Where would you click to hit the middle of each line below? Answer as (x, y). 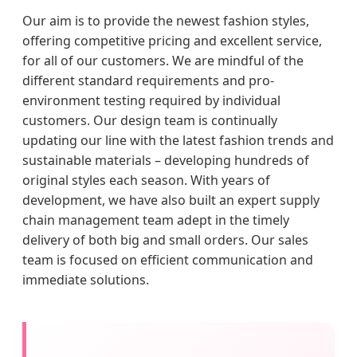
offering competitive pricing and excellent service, (172, 41)
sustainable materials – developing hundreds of (166, 161)
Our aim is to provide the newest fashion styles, (166, 21)
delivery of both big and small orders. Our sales (165, 240)
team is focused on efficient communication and (168, 260)
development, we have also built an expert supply (171, 200)
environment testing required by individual (151, 101)
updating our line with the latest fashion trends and (178, 141)
